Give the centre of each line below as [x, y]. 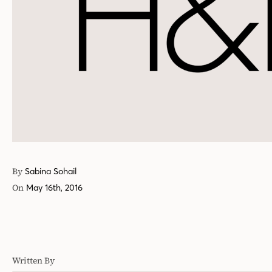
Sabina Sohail [51, 172]
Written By [33, 261]
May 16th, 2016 [54, 188]
